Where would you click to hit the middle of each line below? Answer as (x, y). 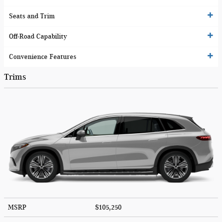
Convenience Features (43, 57)
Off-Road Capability (38, 37)
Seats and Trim (32, 16)
